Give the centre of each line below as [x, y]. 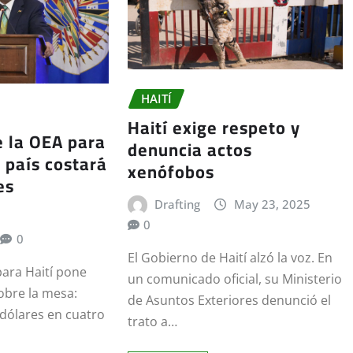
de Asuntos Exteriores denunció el [229, 301]
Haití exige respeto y [214, 127]
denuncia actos [190, 149]
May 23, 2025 [272, 204]
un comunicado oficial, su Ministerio [234, 279]
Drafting [178, 204]
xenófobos [171, 171]
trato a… [152, 322]
